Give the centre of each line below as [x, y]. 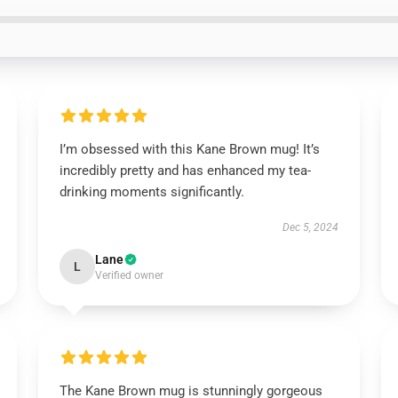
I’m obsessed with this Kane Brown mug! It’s [189, 149]
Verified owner [129, 275]
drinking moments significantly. [151, 192]
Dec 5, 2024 [311, 227]
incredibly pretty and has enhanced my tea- [185, 171]
